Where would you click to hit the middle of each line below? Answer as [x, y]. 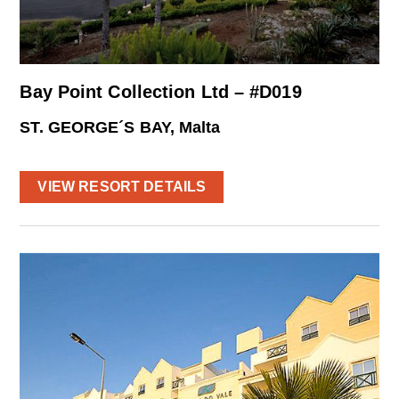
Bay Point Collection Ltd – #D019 [161, 91]
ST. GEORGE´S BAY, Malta [120, 127]
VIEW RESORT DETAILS [122, 186]
